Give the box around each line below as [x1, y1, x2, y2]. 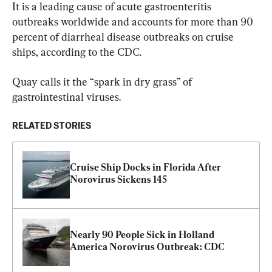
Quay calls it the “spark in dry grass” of [12, 75, 194, 88]
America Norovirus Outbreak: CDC [70, 240, 225, 253]
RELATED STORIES [12, 121, 91, 131]
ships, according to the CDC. [12, 45, 141, 58]
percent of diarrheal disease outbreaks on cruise [12, 30, 236, 43]
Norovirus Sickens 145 [70, 173, 167, 185]
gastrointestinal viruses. [12, 90, 121, 103]
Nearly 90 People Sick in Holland [70, 228, 214, 240]
